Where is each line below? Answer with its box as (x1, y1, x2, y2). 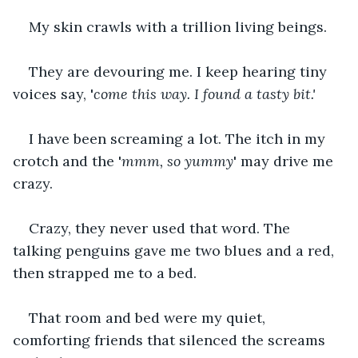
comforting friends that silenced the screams (13, 330, 329, 349)
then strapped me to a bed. (13, 263, 201, 282)
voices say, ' (13, 84, 93, 103)
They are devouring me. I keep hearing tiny (29, 62, 331, 81)
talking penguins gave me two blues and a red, (13, 241, 338, 260)
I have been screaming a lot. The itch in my (29, 129, 329, 148)
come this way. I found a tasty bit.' (93, 84, 316, 103)
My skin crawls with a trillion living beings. (29, 17, 327, 36)
